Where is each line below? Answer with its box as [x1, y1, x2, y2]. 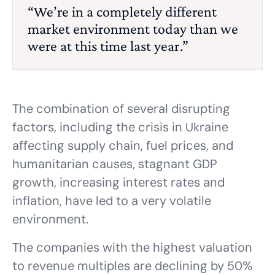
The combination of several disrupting [12, 101, 230, 117]
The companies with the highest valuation [12, 239, 252, 255]
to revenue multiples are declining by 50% [12, 258, 252, 274]
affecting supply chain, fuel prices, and [12, 137, 233, 153]
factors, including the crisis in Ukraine [12, 119, 228, 135]
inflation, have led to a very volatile [12, 193, 211, 209]
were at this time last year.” [28, 37, 188, 54]
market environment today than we [28, 20, 238, 37]
